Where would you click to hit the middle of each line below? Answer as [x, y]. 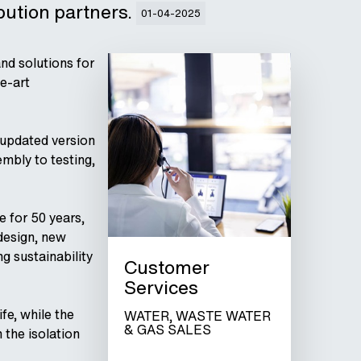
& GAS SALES [167, 329]
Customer [166, 267]
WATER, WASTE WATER [197, 315]
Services [161, 287]
